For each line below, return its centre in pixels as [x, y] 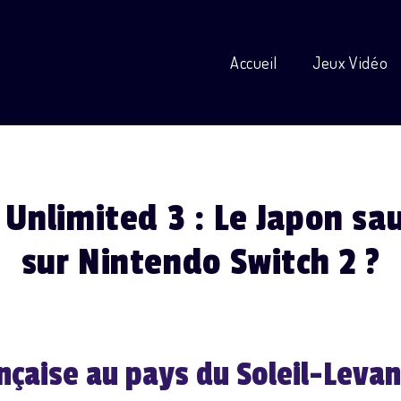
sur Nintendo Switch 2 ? [200, 262]
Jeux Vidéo [350, 63]
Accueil [253, 63]
